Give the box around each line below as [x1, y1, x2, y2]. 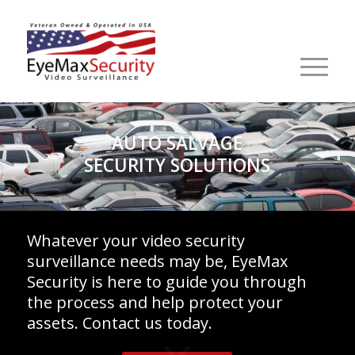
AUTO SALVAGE [112, 131, 243, 155]
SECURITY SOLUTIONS [84, 153, 271, 177]
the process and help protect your [26, 292, 283, 313]
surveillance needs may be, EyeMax [26, 250, 288, 272]
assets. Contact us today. [26, 312, 212, 334]
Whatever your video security [26, 230, 245, 251]
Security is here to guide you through [26, 271, 307, 292]
